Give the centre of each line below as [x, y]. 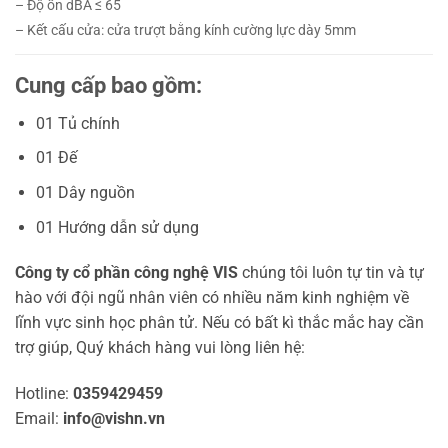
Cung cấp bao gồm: [108, 84]
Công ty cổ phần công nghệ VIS [126, 273]
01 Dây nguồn [85, 192]
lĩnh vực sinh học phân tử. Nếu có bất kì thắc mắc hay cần [219, 323]
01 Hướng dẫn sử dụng [117, 227]
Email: [39, 419]
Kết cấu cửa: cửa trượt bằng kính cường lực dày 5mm [191, 30]
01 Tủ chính [77, 123]
